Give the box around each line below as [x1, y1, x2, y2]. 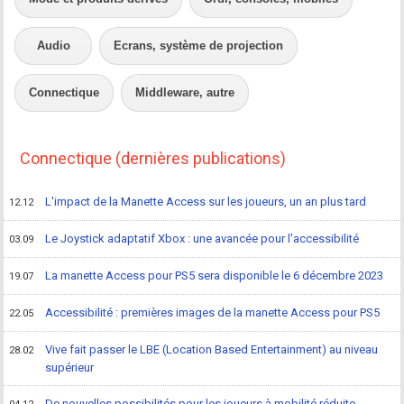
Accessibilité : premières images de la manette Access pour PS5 [45, 305, 381, 319]
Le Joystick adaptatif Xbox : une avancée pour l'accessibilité [45, 231, 360, 245]
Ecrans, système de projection [114, 38, 284, 52]
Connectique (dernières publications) [20, 148, 287, 168]
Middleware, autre [135, 85, 235, 99]
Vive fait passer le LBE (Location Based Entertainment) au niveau [45, 342, 379, 356]
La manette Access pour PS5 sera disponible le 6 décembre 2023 [45, 268, 384, 282]
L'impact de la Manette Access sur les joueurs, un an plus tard [45, 194, 367, 208]
